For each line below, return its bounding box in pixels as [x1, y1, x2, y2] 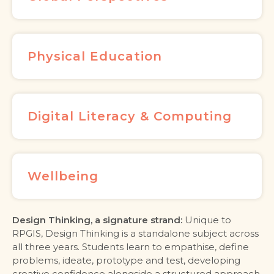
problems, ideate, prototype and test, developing [12, 254, 240, 267]
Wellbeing [28, 169, 98, 184]
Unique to [182, 214, 231, 226]
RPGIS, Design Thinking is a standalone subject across [12, 228, 259, 240]
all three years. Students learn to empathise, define [12, 241, 249, 253]
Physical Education [28, 49, 162, 64]
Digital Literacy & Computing [28, 109, 232, 124]
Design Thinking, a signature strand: [12, 214, 182, 226]
